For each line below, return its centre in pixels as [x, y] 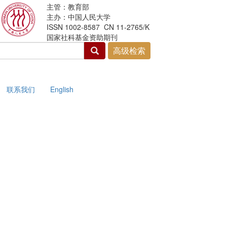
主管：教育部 [68, 7]
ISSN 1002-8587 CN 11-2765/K [98, 27]
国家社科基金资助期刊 [82, 37]
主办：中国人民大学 [78, 17]
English [62, 89]
